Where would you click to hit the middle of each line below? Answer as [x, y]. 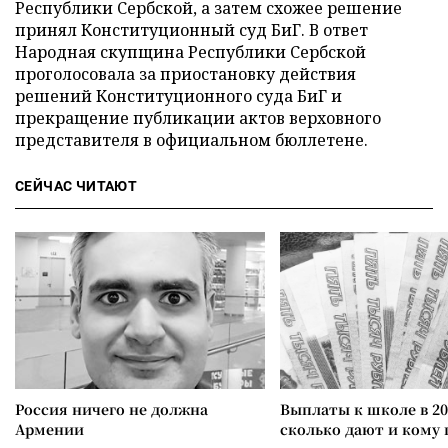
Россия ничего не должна [111, 408]
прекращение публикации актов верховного [198, 117]
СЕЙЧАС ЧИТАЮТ [76, 185]
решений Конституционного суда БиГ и [178, 95]
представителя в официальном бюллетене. [191, 139]
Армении [49, 428]
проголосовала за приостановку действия [185, 73]
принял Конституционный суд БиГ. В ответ [191, 29]
